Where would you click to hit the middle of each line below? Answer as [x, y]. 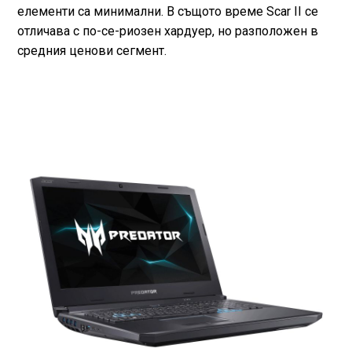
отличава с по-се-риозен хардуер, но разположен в [167, 31]
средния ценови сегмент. [92, 50]
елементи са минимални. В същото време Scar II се [167, 11]
